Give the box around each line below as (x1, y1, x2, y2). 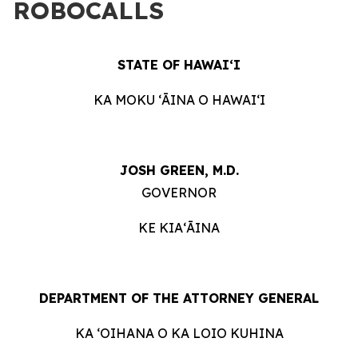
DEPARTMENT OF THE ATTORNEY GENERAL (39, 290, 319, 306)
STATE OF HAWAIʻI (117, 57, 241, 73)
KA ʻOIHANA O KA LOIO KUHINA (74, 325, 284, 341)
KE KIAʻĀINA (138, 220, 220, 236)
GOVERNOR (141, 185, 217, 201)
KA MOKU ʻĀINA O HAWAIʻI (93, 92, 265, 108)
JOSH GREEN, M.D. (119, 162, 239, 178)
